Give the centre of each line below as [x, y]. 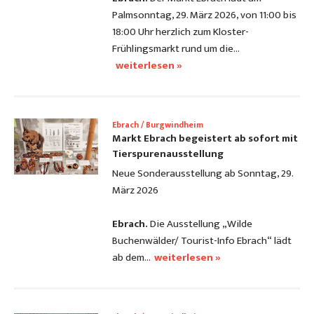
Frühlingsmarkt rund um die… [176, 49]
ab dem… [131, 258]
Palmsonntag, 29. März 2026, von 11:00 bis [204, 15]
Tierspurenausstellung [168, 154]
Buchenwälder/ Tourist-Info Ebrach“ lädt [202, 241]
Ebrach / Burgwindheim [158, 125]
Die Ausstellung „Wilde [200, 224]
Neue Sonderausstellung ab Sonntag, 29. [203, 174]
